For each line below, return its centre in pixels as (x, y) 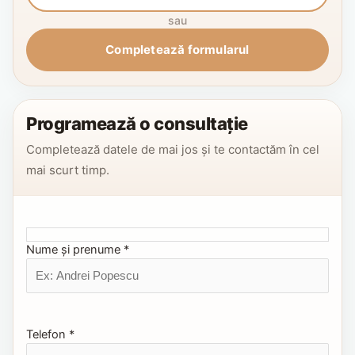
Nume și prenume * (78, 249)
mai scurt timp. (68, 170)
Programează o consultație (137, 123)
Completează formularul (177, 50)
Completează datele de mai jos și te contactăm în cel (173, 149)
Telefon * (50, 335)
